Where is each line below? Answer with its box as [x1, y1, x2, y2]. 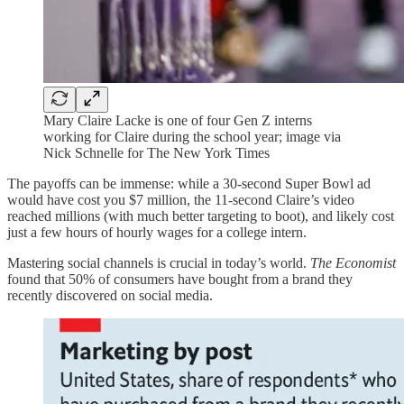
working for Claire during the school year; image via [43, 129, 341, 145]
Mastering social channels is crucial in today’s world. [7, 255, 310, 271]
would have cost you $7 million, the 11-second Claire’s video [7, 192, 354, 208]
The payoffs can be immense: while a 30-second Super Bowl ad [7, 176, 371, 192]
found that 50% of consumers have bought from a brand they [7, 271, 353, 288]
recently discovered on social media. [7, 288, 213, 304]
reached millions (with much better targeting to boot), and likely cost [7, 208, 394, 225]
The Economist [310, 255, 396, 271]
